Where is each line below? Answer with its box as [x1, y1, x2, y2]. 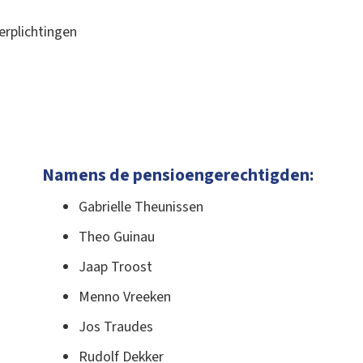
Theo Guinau [79, 226, 155, 247]
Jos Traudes [79, 316, 153, 337]
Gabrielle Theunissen [79, 196, 203, 217]
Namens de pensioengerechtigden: [42, 163, 314, 189]
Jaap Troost [79, 256, 152, 277]
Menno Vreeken [79, 286, 171, 307]
